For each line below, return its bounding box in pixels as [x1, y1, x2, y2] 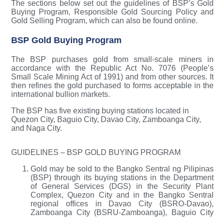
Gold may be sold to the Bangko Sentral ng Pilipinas [31, 165, 214, 173]
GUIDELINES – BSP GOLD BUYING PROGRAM [11, 148, 181, 157]
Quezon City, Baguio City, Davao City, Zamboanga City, [11, 115, 201, 124]
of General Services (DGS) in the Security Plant [31, 182, 214, 191]
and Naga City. [11, 124, 62, 133]
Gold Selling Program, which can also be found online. [11, 16, 198, 25]
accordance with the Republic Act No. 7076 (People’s [11, 64, 214, 73]
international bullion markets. [11, 90, 110, 99]
